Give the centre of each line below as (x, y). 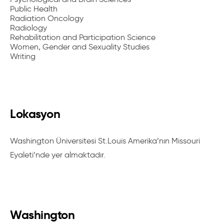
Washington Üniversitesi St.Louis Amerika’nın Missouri (105, 141)
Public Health (34, 9)
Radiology (28, 28)
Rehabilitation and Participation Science (83, 37)
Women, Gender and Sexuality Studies (80, 47)
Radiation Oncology (47, 18)
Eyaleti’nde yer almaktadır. (58, 155)
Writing (23, 56)
